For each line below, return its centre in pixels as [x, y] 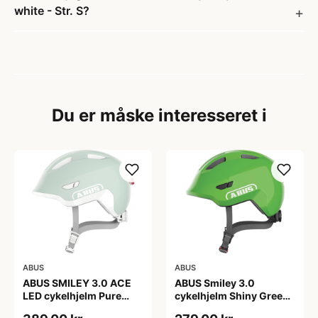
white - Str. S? [52, 11]
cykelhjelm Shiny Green [232, 295]
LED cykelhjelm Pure [72, 295]
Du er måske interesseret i [159, 115]
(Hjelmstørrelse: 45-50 [231, 308]
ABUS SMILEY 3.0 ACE [77, 283]
